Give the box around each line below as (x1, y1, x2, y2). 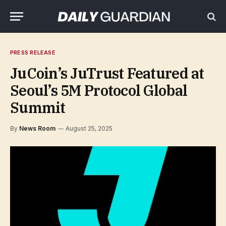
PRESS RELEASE (10, 49, 55, 56)
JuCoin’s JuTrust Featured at (10, 64, 204, 83)
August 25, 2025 (66, 125, 112, 132)
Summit (10, 98, 66, 117)
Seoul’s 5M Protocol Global (10, 81, 188, 100)
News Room (19, 125, 55, 132)
